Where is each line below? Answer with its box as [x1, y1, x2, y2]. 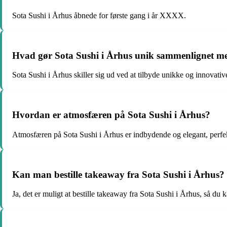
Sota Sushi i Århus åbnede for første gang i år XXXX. [12, 11, 186, 20]
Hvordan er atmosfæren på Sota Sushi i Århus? [12, 109, 210, 121]
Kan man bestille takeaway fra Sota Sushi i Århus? [12, 169, 224, 180]
